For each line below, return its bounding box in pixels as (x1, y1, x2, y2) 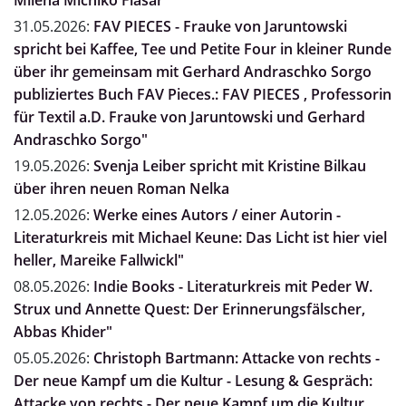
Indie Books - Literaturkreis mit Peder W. (93, 276, 372, 297)
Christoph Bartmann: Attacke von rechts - (93, 348, 380, 369)
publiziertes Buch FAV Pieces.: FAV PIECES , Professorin (14, 84, 391, 105)
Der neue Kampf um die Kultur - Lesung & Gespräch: (14, 371, 372, 391)
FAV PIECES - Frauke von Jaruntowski (93, 16, 347, 37)
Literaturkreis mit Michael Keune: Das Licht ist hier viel (14, 227, 387, 248)
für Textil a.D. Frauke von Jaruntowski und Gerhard (14, 107, 365, 128)
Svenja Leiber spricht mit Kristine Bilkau (93, 156, 366, 177)
